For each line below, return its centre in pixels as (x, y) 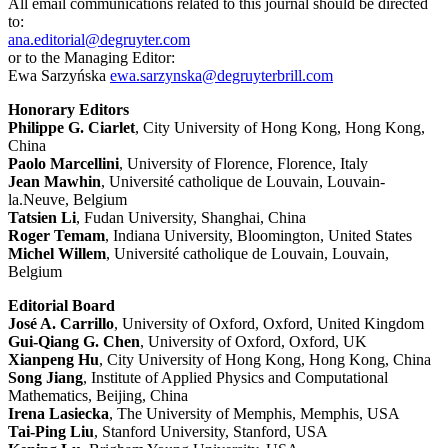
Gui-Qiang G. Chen (74, 342)
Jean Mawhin (54, 182)
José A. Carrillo (61, 324)
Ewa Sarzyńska (59, 76)
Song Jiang (45, 378)
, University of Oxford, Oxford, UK (253, 342)
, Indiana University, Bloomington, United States (258, 236)
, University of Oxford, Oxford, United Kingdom (269, 324)
